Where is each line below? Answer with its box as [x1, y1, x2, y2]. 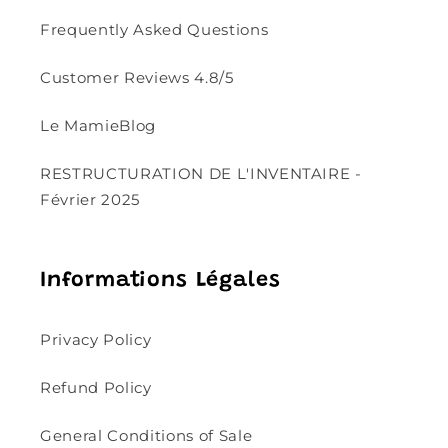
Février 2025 [40, 189, 140, 209]
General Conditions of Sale [40, 425, 253, 445]
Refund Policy [40, 377, 152, 397]
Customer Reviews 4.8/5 [40, 67, 234, 87]
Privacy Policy [40, 329, 152, 349]
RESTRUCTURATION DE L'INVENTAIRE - [40, 163, 362, 183]
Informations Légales [40, 269, 282, 292]
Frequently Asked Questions [40, 19, 269, 39]
